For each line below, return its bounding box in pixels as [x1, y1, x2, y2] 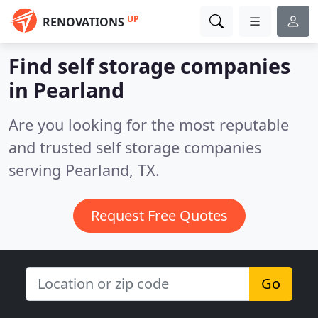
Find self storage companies [9, 52, 290, 79]
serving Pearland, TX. [9, 160, 160, 180]
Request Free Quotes [90, 206, 228, 225]
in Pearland [9, 76, 124, 104]
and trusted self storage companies [9, 137, 261, 158]
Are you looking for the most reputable [9, 114, 289, 135]
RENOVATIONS [43, 14, 124, 30]
